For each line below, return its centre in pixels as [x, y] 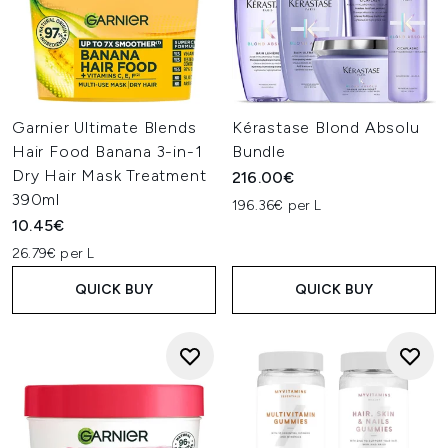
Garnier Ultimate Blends [104, 127]
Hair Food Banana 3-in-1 [107, 151]
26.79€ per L [53, 253]
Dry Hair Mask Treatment [109, 175]
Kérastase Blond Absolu [326, 127]
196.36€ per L [277, 205]
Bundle [259, 151]
